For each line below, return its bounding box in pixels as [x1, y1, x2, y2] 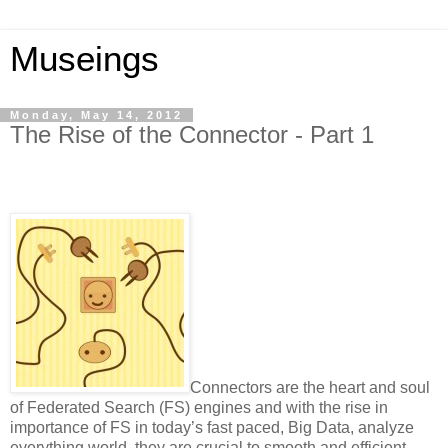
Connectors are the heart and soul [190, 378, 430, 396]
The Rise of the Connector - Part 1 [10, 121, 374, 148]
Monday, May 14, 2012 [10, 109, 183, 121]
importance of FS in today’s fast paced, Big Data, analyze [10, 418, 414, 436]
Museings [10, 40, 159, 78]
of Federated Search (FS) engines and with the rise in [10, 398, 388, 416]
